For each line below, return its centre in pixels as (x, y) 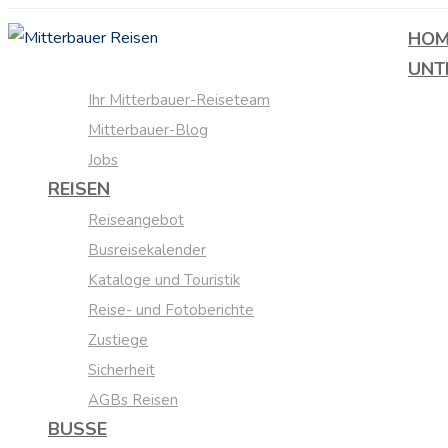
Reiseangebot (136, 220)
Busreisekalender (147, 250)
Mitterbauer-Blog (148, 130)
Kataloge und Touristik (164, 280)
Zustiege (118, 340)
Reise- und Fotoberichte (171, 310)
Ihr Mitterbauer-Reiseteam (179, 100)
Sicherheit (121, 370)
